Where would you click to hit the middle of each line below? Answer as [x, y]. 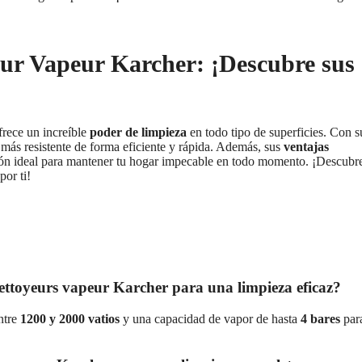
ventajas [306, 147]
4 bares [320, 318]
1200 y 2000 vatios [70, 318]
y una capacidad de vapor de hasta [210, 318]
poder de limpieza [138, 133]
